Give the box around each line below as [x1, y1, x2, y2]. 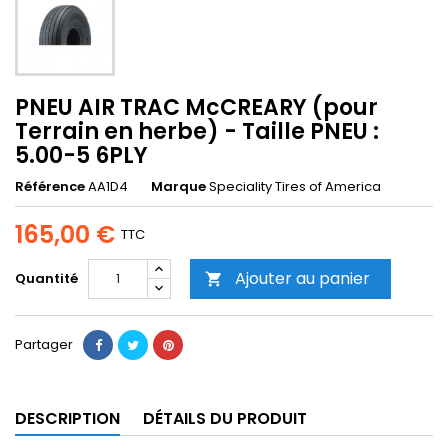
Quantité [15, 269, 78, 288]
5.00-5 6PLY [15, 140, 148, 171]
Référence [15, 177, 85, 196]
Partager [15, 335, 73, 354]
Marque [151, 177, 206, 196]
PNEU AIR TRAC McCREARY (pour [15, 92, 378, 123]
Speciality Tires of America [209, 177, 381, 196]
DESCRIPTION [15, 407, 120, 430]
